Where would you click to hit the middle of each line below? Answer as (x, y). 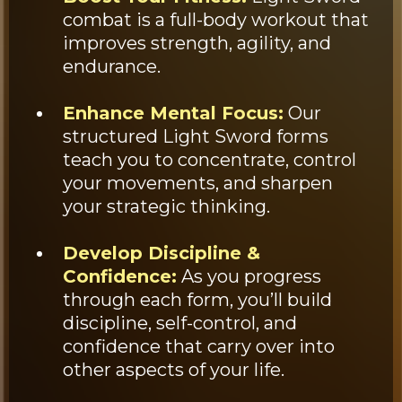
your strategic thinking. (166, 206)
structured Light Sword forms (196, 136)
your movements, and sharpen (198, 183)
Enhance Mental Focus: (173, 113)
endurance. (112, 66)
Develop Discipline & (162, 253)
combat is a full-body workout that (216, 19)
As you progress (249, 276)
